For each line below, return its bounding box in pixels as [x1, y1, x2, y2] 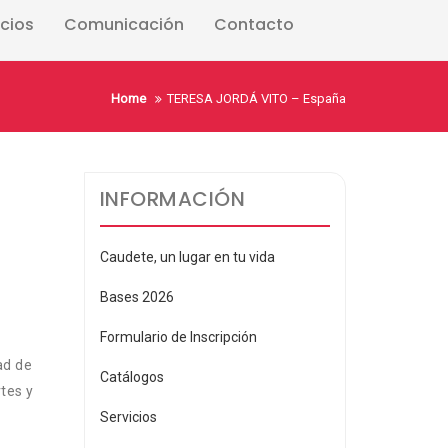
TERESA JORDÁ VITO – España [167, 90, 346, 106]
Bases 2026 [99, 288, 174, 305]
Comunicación [64, 12, 184, 36]
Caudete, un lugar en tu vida [99, 248, 275, 265]
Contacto [214, 12, 294, 36]
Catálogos [99, 368, 164, 385]
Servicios [99, 408, 157, 425]
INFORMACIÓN [99, 184, 245, 213]
